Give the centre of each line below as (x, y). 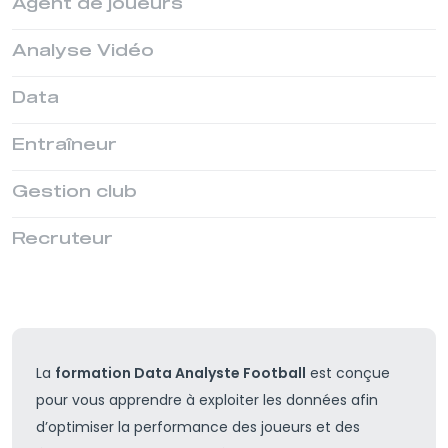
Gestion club (74, 191)
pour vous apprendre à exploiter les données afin (207, 399)
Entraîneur (64, 144)
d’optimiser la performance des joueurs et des (198, 426)
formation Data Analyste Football (180, 372)
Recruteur (62, 238)
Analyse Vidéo (83, 50)
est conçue (348, 372)
